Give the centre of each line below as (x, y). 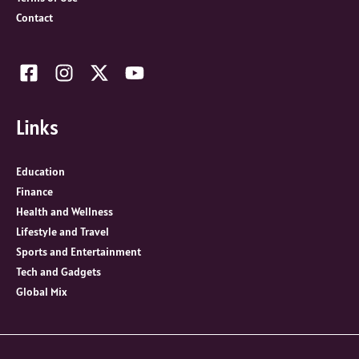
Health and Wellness (65, 211)
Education (40, 171)
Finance (34, 191)
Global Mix (42, 291)
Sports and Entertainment (79, 251)
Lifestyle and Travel (63, 231)
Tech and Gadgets (58, 271)
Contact (34, 17)
